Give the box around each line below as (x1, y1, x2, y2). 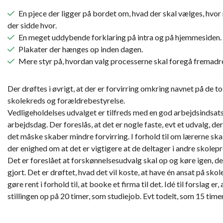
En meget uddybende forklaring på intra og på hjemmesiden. (18, 32, 222, 42)
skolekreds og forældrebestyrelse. (7, 96, 125, 106)
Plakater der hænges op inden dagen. (18, 44, 143, 54)
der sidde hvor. (7, 20, 57, 30)
